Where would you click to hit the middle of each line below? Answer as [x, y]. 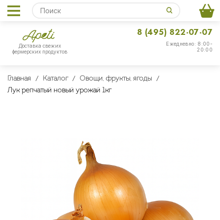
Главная [19, 79]
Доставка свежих [40, 46]
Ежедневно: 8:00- [189, 44]
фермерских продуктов [40, 52]
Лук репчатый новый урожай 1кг [59, 91]
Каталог [55, 79]
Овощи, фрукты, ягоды [116, 79]
